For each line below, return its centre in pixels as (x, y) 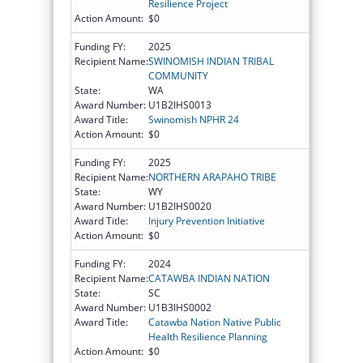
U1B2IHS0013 (180, 105)
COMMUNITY (178, 75)
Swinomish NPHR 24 (194, 119)
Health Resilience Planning (208, 336)
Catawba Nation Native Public (215, 322)
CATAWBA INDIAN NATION (209, 278)
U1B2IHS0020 (180, 206)
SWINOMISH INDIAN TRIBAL (211, 61)
